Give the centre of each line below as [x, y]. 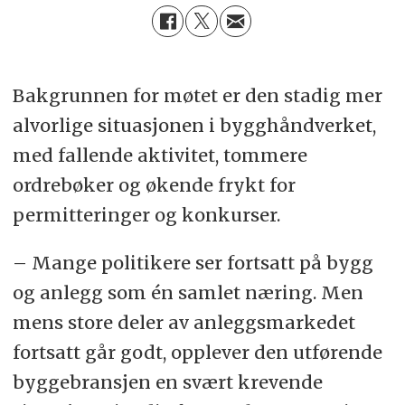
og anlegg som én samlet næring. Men [188, 292]
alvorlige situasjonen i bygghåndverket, [194, 125]
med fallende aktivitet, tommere [160, 155]
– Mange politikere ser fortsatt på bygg [193, 262]
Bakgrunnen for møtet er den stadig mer [197, 95]
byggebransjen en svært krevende [167, 381]
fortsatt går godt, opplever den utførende [197, 352]
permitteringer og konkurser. [146, 214]
